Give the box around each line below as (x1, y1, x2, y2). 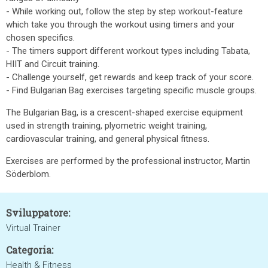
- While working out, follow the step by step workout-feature (6, 6, 243, 17)
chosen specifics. (6, 32, 75, 43)
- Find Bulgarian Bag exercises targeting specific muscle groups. (6, 85, 257, 96)
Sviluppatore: (6, 206, 70, 219)
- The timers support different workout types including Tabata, (6, 45, 250, 56)
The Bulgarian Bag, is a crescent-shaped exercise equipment (6, 107, 243, 118)
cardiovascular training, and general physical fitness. (6, 133, 209, 144)
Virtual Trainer (6, 223, 60, 233)
